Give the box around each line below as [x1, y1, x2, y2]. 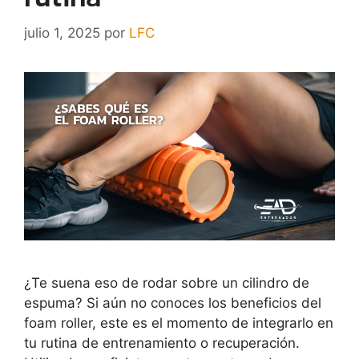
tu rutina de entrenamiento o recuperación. [24, 334, 300, 351]
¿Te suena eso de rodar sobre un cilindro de [24, 274, 309, 291]
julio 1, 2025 [24, 24, 100, 41]
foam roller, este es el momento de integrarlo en [24, 314, 333, 331]
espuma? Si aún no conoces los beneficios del [24, 294, 321, 311]
